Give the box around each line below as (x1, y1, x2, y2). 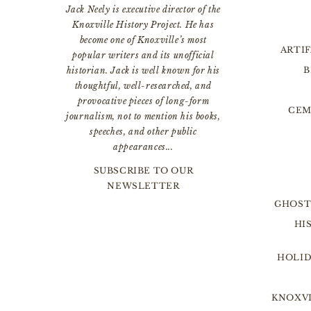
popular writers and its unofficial (72, 50, 215, 60)
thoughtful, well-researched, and (74, 81, 212, 91)
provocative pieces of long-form (77, 96, 210, 106)
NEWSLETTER (107, 180, 180, 191)
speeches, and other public (90, 126, 197, 137)
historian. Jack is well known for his (66, 65, 220, 76)
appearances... (113, 142, 174, 152)
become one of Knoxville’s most (79, 35, 207, 45)
